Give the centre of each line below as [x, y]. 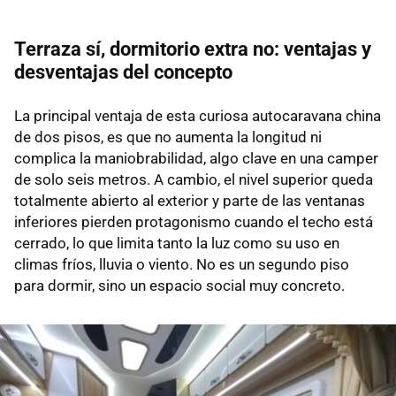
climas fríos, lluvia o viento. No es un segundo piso [182, 264]
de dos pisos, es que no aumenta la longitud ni [168, 137]
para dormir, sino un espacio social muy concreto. [179, 285]
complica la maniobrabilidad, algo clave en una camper [196, 158]
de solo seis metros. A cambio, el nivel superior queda [194, 179]
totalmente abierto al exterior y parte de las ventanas [190, 200]
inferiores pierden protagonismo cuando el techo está [194, 221]
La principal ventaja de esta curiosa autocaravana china [198, 115]
